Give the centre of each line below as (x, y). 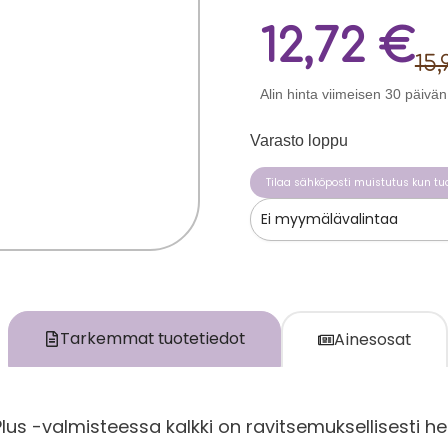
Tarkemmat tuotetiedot (153, 339)
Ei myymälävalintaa (329, 219)
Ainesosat (373, 340)
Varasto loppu (298, 140)
